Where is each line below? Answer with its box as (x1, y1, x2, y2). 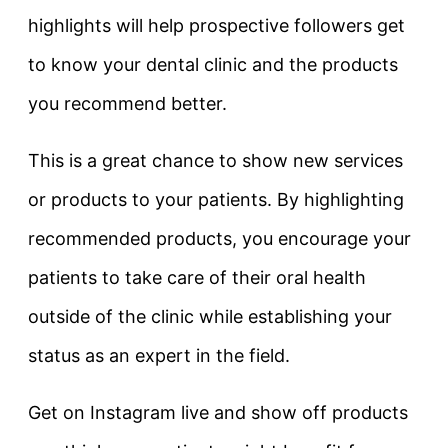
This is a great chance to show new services (28, 150, 403, 172)
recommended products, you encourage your (28, 228, 411, 250)
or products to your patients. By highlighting (28, 189, 404, 211)
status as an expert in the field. (28, 345, 290, 367)
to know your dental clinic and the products (28, 54, 398, 76)
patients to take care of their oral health (28, 267, 366, 289)
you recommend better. (28, 93, 227, 115)
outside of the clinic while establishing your (28, 306, 392, 328)
